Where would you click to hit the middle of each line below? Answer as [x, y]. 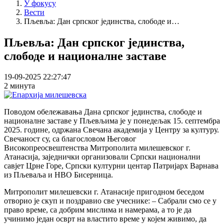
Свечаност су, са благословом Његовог [70, 139]
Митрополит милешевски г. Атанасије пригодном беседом [104, 192]
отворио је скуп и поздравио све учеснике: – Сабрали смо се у [110, 201]
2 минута [19, 86]
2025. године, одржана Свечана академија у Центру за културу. [111, 130]
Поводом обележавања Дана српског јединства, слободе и [103, 112]
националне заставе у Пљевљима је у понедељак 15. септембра [112, 121]
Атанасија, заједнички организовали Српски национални [102, 157]
